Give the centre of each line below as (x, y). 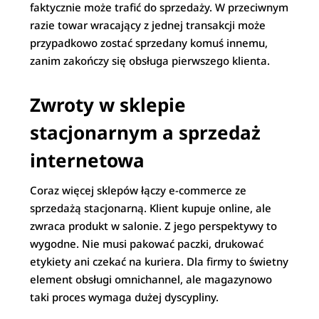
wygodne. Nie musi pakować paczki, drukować (147, 244)
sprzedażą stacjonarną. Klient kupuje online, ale (151, 208)
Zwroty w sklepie (108, 105)
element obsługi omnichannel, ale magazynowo (151, 279)
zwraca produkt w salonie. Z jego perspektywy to (154, 226)
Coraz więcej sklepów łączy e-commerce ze (138, 190)
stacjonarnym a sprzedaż (146, 132)
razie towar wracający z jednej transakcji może (148, 25)
